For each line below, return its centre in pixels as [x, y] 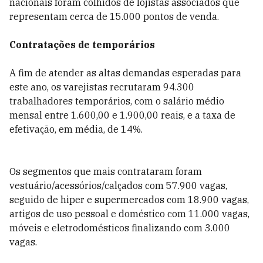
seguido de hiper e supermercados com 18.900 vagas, [129, 200]
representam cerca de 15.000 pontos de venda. [114, 16]
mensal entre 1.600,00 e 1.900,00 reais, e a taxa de [122, 115]
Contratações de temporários [82, 45]
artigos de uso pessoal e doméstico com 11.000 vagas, [129, 214]
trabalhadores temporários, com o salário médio [117, 101]
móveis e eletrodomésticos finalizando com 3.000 [120, 228]
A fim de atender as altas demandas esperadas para [125, 73]
